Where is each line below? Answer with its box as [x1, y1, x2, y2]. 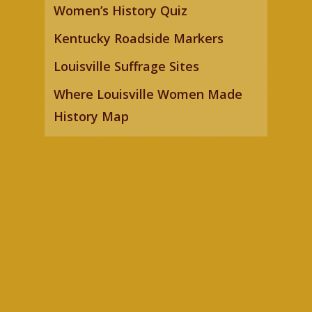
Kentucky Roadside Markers [54, 29, 224, 47]
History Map [54, 107, 130, 125]
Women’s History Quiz [54, 1, 188, 19]
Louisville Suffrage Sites [54, 57, 200, 75]
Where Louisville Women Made [54, 85, 243, 102]
